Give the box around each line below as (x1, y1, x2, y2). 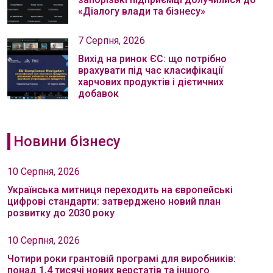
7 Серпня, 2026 (78, 35, 145, 46)
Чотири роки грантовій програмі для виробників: (7, 253, 236, 264)
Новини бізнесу (13, 133, 121, 150)
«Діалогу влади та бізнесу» (78, 5, 205, 17)
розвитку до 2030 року (7, 207, 115, 219)
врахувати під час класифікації (78, 65, 223, 76)
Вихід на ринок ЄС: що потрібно (78, 53, 227, 65)
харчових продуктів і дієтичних (78, 76, 224, 88)
